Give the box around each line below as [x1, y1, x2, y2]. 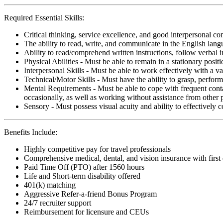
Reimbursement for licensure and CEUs [24, 207, 149, 216]
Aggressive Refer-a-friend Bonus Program [24, 189, 157, 198]
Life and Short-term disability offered [24, 171, 140, 180]
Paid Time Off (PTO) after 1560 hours [24, 162, 144, 171]
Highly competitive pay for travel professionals [24, 144, 171, 153]
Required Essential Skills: [4, 13, 84, 22]
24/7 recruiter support [24, 198, 91, 207]
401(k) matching [24, 180, 76, 189]
